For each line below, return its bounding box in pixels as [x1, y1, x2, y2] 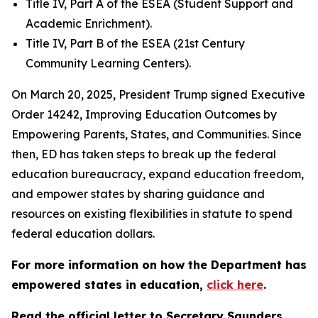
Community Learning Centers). [26, 56, 191, 70]
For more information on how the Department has [11, 258, 307, 272]
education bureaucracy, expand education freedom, [11, 167, 304, 181]
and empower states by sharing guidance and [11, 187, 265, 201]
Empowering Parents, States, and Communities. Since [11, 127, 302, 141]
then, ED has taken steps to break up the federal [11, 147, 276, 161]
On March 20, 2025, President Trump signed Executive [11, 87, 305, 102]
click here [207, 278, 263, 292]
